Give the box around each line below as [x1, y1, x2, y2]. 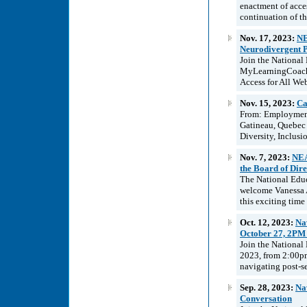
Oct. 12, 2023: [240, 217, 295, 228]
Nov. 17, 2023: [240, 32, 297, 43]
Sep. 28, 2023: [240, 282, 295, 293]
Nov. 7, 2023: [240, 151, 292, 162]
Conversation [240, 293, 292, 304]
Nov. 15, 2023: [240, 97, 297, 108]
